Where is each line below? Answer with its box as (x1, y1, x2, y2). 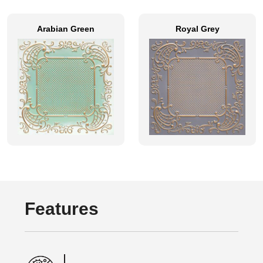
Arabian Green (37, 24, 95, 33)
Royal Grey (175, 24, 220, 33)
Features (25, 199, 99, 218)
